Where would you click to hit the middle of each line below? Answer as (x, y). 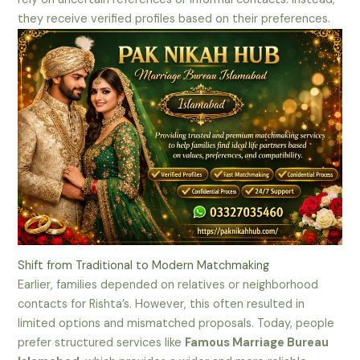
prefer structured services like (102, 343)
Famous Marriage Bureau (257, 343)
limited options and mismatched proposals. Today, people (176, 324)
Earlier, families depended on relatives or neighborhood (168, 285)
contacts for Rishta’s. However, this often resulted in (162, 305)
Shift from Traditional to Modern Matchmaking (144, 266)
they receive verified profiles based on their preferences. (174, 18)
